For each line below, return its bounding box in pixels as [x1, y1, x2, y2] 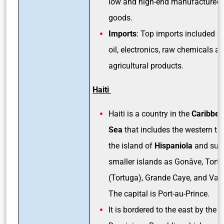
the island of [108, 140, 152, 150]
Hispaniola [152, 140, 192, 150]
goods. [108, 12, 132, 22]
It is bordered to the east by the [108, 204, 216, 214]
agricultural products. [108, 60, 185, 70]
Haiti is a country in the [108, 108, 189, 118]
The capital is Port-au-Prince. [108, 188, 209, 198]
